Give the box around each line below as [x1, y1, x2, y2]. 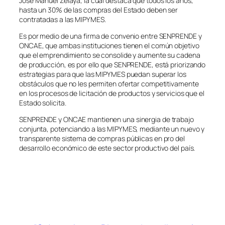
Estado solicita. [19, 97, 66, 107]
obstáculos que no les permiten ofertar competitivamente [19, 78, 199, 88]
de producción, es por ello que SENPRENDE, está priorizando [19, 59, 206, 69]
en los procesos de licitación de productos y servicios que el [19, 88, 204, 98]
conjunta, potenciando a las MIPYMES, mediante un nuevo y [19, 124, 205, 134]
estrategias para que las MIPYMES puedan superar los [19, 69, 186, 79]
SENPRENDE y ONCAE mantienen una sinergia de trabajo [19, 114, 194, 124]
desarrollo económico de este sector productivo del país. [19, 143, 195, 153]
